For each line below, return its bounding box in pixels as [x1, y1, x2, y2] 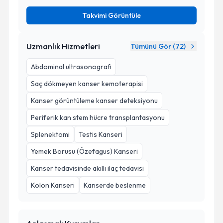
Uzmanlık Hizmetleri [26, 41, 100, 51]
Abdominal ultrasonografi [31, 62, 111, 71]
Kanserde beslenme [84, 181, 146, 190]
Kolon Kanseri [31, 181, 75, 190]
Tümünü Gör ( [130, 42, 175, 51]
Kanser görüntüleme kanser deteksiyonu [31, 96, 158, 105]
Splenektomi [31, 130, 70, 139]
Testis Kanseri [79, 130, 122, 139]
